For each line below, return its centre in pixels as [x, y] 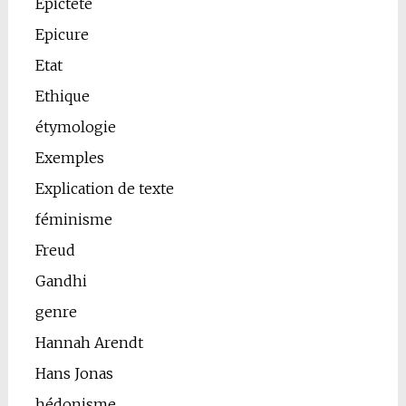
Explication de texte [104, 189]
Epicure [62, 35]
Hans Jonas [74, 374]
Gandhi [61, 281]
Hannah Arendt [89, 343]
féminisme [73, 220]
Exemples [69, 158]
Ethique [62, 97]
